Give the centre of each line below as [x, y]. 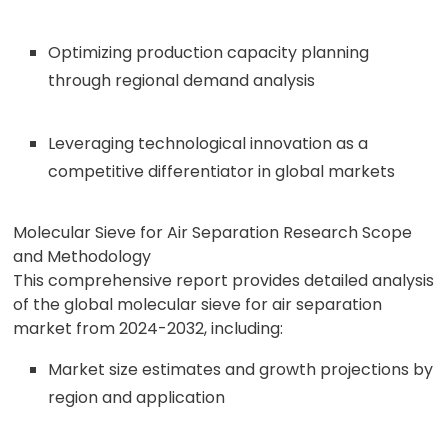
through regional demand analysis [182, 80]
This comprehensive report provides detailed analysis [224, 280]
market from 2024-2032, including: [148, 328]
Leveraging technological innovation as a [208, 143]
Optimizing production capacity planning [209, 52]
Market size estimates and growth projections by [241, 369]
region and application [137, 397]
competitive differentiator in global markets [222, 171]
